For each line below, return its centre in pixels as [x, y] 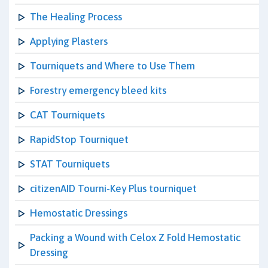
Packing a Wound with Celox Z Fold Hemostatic [135, 237]
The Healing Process [76, 17]
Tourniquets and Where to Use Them [112, 66]
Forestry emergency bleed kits [98, 90]
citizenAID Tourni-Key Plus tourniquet [113, 188]
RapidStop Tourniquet [79, 139]
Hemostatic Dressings [79, 213]
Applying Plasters [69, 41]
